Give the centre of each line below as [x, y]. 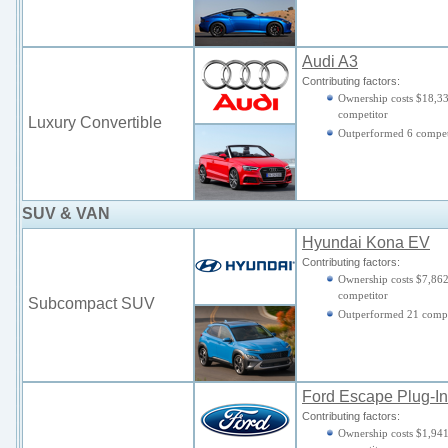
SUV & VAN [66, 213]
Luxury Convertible [95, 122]
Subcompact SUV [91, 303]
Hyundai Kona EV [366, 242]
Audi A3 [330, 61]
